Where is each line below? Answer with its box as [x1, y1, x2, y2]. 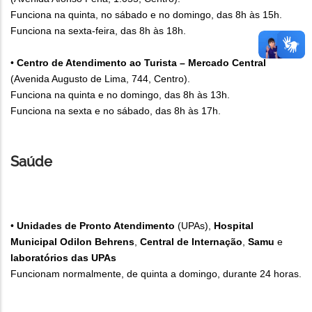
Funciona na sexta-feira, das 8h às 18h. [10, 25, 186, 37]
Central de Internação [140, 236, 242, 248]
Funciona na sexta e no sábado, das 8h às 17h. [10, 105, 224, 117]
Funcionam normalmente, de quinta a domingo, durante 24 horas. [10, 268, 302, 280]
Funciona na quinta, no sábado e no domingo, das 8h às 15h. [10, 9, 282, 21]
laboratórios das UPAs [10, 252, 116, 264]
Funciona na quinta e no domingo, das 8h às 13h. [10, 89, 230, 101]
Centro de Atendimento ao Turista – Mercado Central [17, 57, 266, 69]
